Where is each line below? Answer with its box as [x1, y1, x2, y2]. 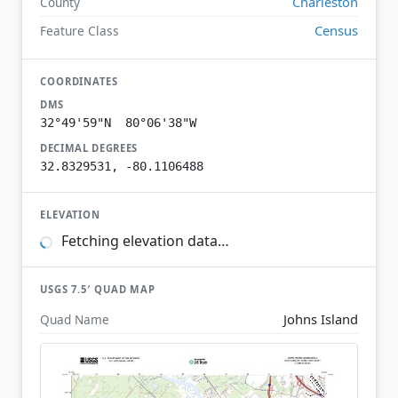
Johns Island [283, 309, 358, 328]
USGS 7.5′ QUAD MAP [40, 283, 156, 297]
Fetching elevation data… [57, 231, 229, 251]
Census [314, 20, 358, 39]
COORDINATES [40, 74, 118, 88]
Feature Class [40, 21, 119, 39]
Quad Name [40, 310, 109, 328]
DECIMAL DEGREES [40, 140, 139, 155]
